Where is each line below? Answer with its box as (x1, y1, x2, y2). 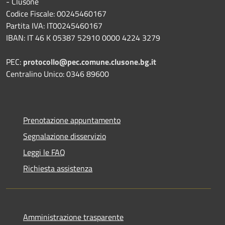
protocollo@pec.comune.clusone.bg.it (23, 55, 156, 68)
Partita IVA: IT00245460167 (6, 19, 102, 32)
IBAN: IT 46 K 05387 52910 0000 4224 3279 (6, 31, 160, 44)
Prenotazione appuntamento (23, 114, 121, 126)
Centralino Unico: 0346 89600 (6, 67, 109, 80)
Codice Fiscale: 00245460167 (6, 7, 106, 20)
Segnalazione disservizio (23, 130, 106, 142)
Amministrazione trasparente (23, 210, 124, 223)
